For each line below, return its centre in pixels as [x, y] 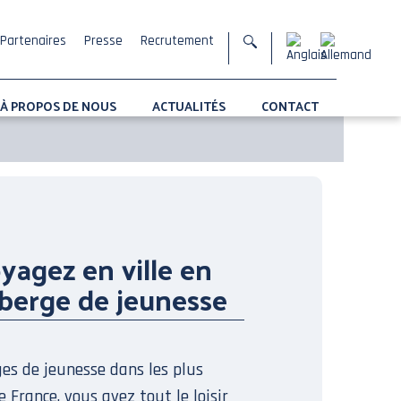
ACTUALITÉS [189, 107]
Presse [103, 41]
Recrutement [177, 41]
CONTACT [290, 107]
